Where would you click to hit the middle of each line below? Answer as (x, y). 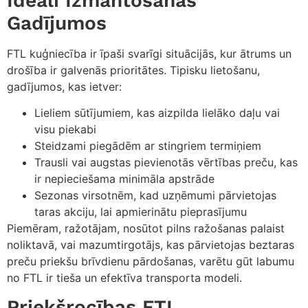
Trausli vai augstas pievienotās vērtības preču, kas (166, 163)
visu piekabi (65, 130)
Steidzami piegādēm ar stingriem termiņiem (148, 146)
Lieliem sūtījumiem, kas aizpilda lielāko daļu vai (157, 113)
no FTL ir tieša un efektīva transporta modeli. (124, 278)
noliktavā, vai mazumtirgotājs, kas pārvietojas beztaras (151, 245)
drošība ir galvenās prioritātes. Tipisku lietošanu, (133, 70)
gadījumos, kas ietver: (64, 86)
